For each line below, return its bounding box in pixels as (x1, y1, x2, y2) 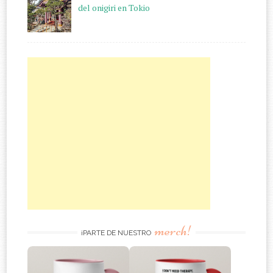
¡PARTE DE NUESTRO (81, 229, 153, 238)
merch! (155, 222, 192, 240)
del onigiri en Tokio (77, 2, 150, 14)
